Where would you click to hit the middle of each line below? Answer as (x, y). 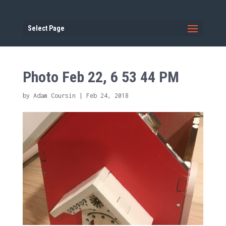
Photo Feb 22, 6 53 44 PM (101, 77)
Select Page (46, 28)
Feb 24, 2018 (107, 96)
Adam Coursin (54, 96)
